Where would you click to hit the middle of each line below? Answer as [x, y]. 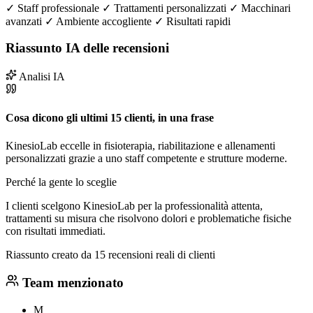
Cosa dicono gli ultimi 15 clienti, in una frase [110, 118]
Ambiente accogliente [105, 21]
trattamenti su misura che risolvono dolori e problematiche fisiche [148, 218]
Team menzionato [71, 282]
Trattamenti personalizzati [172, 8]
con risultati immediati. [56, 231]
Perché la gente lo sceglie [61, 182]
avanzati [25, 21]
